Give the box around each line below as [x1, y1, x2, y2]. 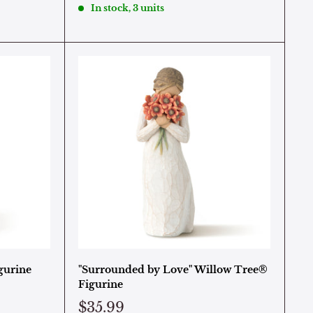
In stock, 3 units [90, 2, 164, 14]
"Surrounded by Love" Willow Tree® [78, 263, 268, 276]
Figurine [78, 277, 123, 291]
